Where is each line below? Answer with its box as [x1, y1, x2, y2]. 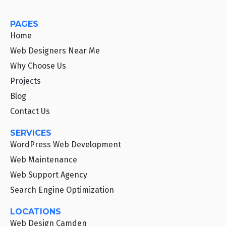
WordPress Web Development [10, 140, 121, 150]
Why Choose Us [10, 61, 66, 71]
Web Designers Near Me [10, 46, 100, 56]
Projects [10, 76, 41, 86]
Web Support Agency [10, 170, 87, 180]
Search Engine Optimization [10, 185, 114, 195]
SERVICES [10, 128, 51, 138]
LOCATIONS [10, 207, 61, 217]
